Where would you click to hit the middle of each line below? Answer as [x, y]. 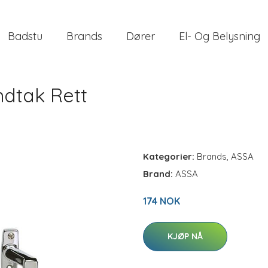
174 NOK [162, 201]
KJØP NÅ [185, 236]
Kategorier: [169, 156]
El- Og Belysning [220, 36]
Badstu [25, 36]
